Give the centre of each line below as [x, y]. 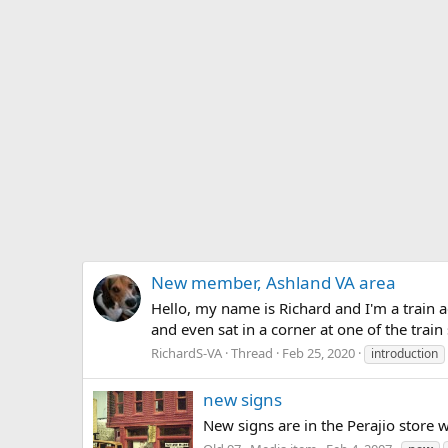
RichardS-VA [186, 352]
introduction [404, 353]
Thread [252, 352]
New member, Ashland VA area [273, 283]
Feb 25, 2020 [318, 352]
